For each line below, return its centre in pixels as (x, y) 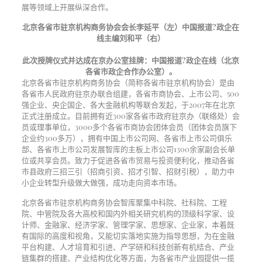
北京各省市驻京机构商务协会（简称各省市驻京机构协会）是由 (128, 82)
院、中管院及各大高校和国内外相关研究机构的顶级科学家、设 (128, 213)
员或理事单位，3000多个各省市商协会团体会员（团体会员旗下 (129, 127)
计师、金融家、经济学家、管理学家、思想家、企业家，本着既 (128, 224)
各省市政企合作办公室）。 (131, 71)
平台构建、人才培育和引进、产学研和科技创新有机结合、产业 (128, 247)
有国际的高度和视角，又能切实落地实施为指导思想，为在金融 (128, 235)
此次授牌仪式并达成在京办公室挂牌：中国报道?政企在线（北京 (131, 60)
